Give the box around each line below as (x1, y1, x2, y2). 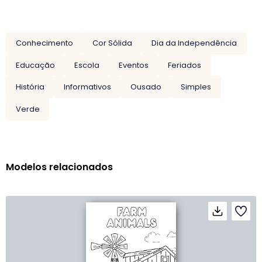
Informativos (63, 81, 111, 93)
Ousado (130, 81, 161, 93)
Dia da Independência (151, 37, 237, 49)
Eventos (118, 59, 149, 71)
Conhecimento (15, 37, 73, 49)
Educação (15, 59, 55, 71)
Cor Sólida (92, 37, 132, 49)
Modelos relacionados (6, 160, 113, 174)
